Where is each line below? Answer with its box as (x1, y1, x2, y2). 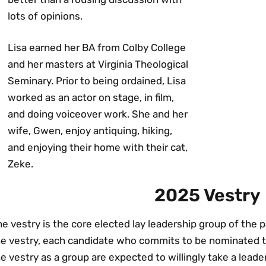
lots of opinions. (8, 9, 83, 22)
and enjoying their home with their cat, (8, 141, 188, 153)
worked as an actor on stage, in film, (8, 91, 175, 103)
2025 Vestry (154, 185, 261, 206)
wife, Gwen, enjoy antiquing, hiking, (8, 125, 173, 137)
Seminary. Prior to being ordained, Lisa (8, 75, 186, 87)
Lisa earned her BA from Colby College (8, 42, 186, 53)
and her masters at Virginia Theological (8, 58, 189, 70)
